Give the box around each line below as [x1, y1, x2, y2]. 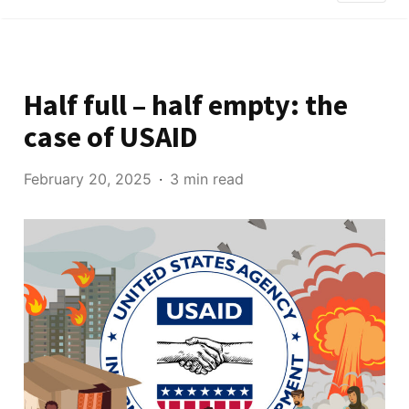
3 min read [170, 170, 245, 188]
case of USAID [24, 119, 199, 155]
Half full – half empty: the [24, 87, 349, 123]
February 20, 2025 [24, 170, 152, 188]
